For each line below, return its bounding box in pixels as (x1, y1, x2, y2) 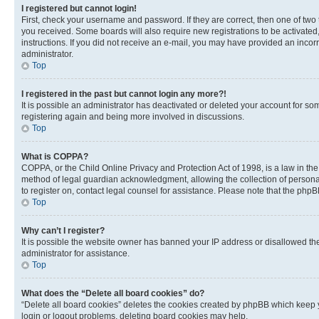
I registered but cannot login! (21, 4, 137, 14)
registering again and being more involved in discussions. (21, 112, 244, 122)
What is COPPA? (21, 152, 88, 162)
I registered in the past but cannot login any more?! (21, 89, 226, 99)
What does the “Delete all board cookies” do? (21, 288, 204, 298)
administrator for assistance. (21, 249, 130, 258)
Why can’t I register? (21, 226, 105, 236)
